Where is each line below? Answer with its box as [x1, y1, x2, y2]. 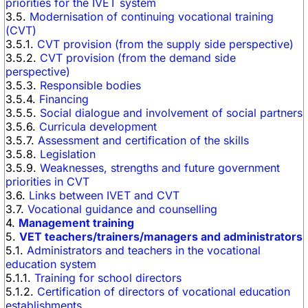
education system [5, 257, 96, 271]
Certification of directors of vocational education [34, 285, 290, 298]
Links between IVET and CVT [29, 188, 179, 202]
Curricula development [39, 120, 157, 133]
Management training [19, 216, 134, 230]
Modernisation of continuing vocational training [30, 10, 274, 23]
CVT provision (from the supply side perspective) [37, 37, 294, 51]
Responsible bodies [40, 78, 141, 92]
